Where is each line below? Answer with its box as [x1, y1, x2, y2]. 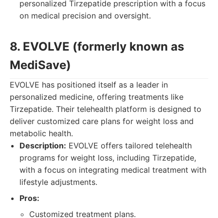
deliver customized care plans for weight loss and [10, 116, 194, 126]
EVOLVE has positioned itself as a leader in [10, 80, 168, 90]
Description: [19, 141, 66, 150]
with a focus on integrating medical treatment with [19, 165, 206, 175]
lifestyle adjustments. [19, 177, 97, 187]
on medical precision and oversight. [19, 11, 151, 20]
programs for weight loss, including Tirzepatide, [19, 153, 196, 163]
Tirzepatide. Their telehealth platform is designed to [10, 104, 201, 114]
